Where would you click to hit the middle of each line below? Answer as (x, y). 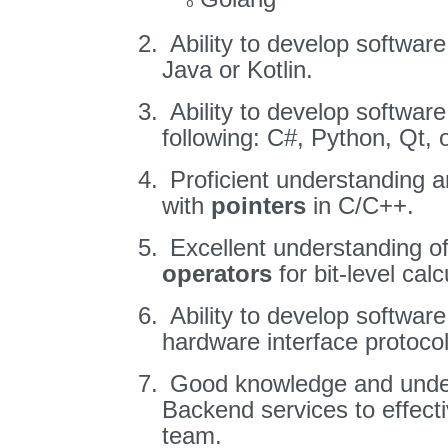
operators (217, 273)
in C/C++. (360, 205)
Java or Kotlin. (237, 69)
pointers (258, 205)
